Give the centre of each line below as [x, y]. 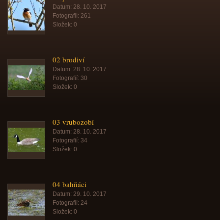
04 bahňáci [69, 184]
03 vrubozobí [73, 122]
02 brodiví [69, 59]
